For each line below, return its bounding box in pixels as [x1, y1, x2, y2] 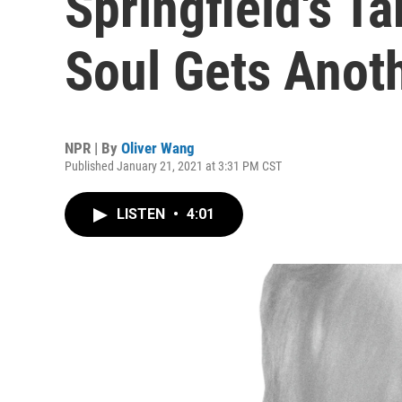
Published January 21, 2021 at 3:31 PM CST [65, 159, 282, 173]
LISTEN [117, 205, 169, 223]
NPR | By [65, 139, 121, 157]
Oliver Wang [121, 139, 195, 157]
